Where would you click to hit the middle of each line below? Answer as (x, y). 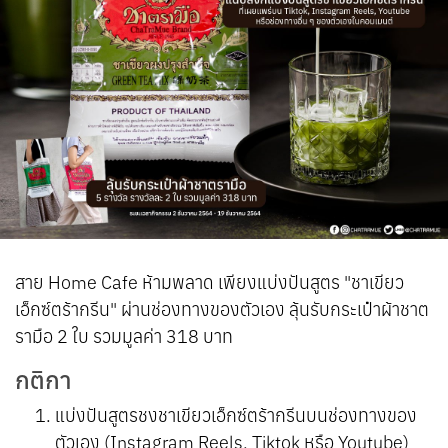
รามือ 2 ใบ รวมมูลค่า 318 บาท (124, 336)
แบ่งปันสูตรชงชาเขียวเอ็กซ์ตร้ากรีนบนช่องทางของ (236, 415)
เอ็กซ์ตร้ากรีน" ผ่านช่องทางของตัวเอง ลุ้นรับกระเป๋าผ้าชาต (222, 309)
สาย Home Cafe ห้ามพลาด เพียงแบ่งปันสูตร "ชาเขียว (209, 282)
